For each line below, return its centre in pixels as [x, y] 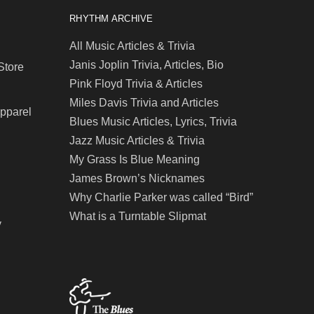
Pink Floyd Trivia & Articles [136, 83]
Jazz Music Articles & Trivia [137, 140]
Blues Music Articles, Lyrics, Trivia [153, 121]
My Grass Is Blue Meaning [135, 159]
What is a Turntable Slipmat [138, 216]
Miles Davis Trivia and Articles [144, 102]
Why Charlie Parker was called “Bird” [161, 197]
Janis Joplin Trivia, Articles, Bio [146, 64]
